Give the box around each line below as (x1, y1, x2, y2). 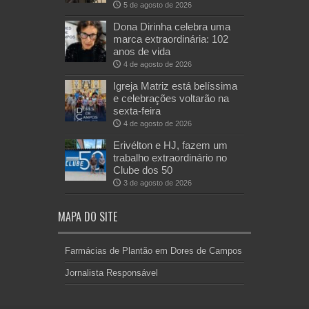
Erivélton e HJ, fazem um (113, 139, 228, 152)
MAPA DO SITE (58, 208, 117, 226)
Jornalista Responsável (65, 268, 158, 279)
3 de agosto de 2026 (123, 179, 192, 188)
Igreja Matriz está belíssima (113, 80, 237, 92)
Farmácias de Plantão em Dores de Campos (65, 246, 242, 257)
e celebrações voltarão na (113, 92, 229, 105)
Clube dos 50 (113, 164, 172, 177)
